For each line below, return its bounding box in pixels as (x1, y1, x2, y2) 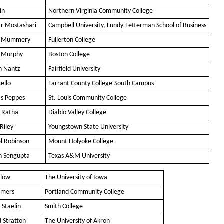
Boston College (48, 51, 90, 59)
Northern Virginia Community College (48, 7, 153, 15)
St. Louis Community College (48, 94, 127, 102)
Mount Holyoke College (48, 138, 113, 146)
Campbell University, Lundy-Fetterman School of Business (48, 22, 206, 30)
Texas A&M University (48, 152, 110, 160)
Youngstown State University (48, 123, 128, 131)
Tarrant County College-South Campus (48, 80, 154, 88)
